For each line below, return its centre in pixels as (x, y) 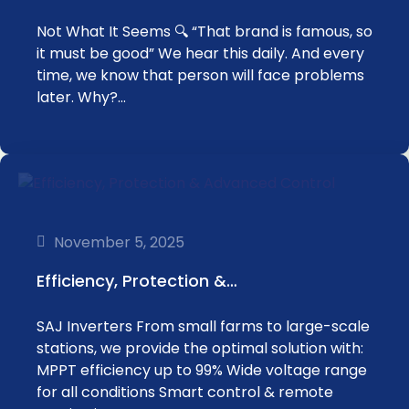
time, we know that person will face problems (200, 75)
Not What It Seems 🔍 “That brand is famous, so (204, 31)
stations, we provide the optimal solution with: (200, 348)
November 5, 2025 (119, 242)
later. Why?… (81, 97)
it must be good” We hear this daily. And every (200, 53)
